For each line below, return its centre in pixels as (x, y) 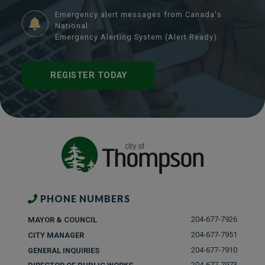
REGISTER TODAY (89, 75)
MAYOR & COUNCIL (62, 220)
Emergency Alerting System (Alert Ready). (138, 37)
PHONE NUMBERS (84, 199)
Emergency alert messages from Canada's (139, 14)
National (72, 25)
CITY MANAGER (56, 235)
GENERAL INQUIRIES (64, 250)
